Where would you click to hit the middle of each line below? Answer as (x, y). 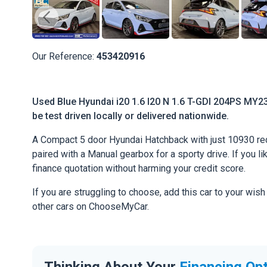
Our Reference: (64, 56)
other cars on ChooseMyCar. (91, 207)
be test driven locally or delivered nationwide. (131, 116)
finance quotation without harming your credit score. (139, 169)
